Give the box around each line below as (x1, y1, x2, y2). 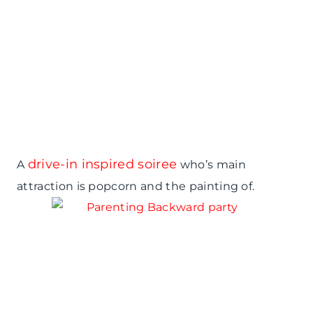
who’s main (177, 158, 246, 172)
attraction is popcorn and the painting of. (17, 180, 255, 194)
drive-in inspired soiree (27, 156, 177, 173)
